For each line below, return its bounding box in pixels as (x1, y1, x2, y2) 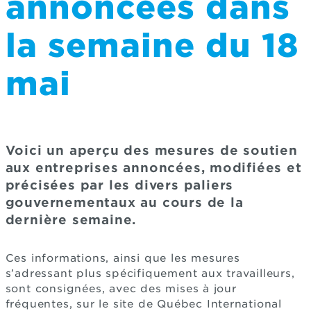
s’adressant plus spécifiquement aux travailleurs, (5, 267, 295, 280)
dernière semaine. (5, 212, 137, 227)
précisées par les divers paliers (5, 177, 234, 192)
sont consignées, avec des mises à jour (5, 282, 237, 295)
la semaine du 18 (5, 26, 299, 65)
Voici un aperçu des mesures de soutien (5, 142, 298, 158)
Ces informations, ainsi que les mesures (5, 251, 240, 264)
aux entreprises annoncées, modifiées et (5, 160, 302, 175)
